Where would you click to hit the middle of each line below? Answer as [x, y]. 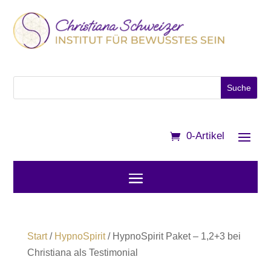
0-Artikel [205, 136]
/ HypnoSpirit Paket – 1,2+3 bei [173, 237]
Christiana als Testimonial [82, 253]
